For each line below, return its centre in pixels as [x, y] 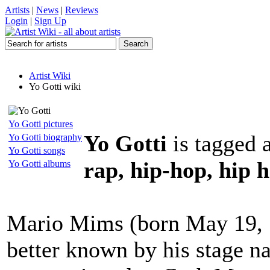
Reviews [82, 10]
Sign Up [50, 21]
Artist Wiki [50, 76]
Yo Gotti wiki [55, 86]
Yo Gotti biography [45, 137]
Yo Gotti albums [39, 164]
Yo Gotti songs [37, 150]
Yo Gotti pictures [41, 124]
